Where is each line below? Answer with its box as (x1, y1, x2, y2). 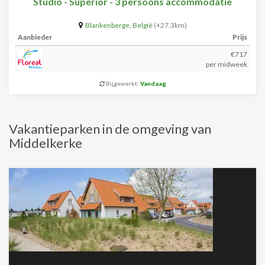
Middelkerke (9, 135, 82, 151)
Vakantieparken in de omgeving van (9, 121, 211, 137)
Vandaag (140, 80, 166, 87)
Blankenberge (85, 21, 130, 30)
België (132, 21, 153, 30)
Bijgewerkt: (104, 80, 140, 87)
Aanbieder (18, 33, 52, 41)
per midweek (206, 60, 247, 69)
